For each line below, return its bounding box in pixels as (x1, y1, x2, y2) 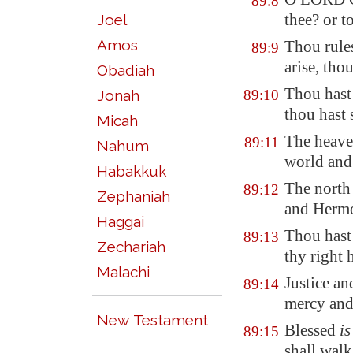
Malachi (97, 263, 150, 281)
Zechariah (97, 238, 165, 255)
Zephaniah (97, 188, 170, 205)
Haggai (97, 213, 144, 230)
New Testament (97, 311, 208, 329)
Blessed (284, 321, 340, 340)
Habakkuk (97, 162, 166, 180)
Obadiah (97, 61, 154, 79)
